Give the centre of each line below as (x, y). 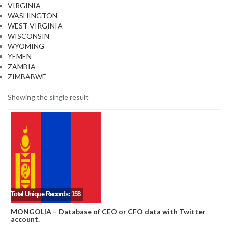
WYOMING (26, 46)
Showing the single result (48, 97)
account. (25, 219)
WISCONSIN (28, 36)
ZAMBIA (22, 66)
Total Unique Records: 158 (46, 194)
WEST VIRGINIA (35, 26)
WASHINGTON (33, 16)
